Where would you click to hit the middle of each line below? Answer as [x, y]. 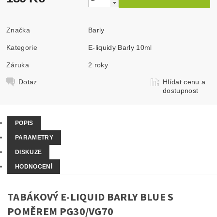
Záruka [18, 65]
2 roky [98, 65]
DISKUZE [29, 152]
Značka [18, 30]
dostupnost [181, 90]
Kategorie [22, 47]
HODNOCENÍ [34, 167]
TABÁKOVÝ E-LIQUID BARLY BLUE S [91, 197]
